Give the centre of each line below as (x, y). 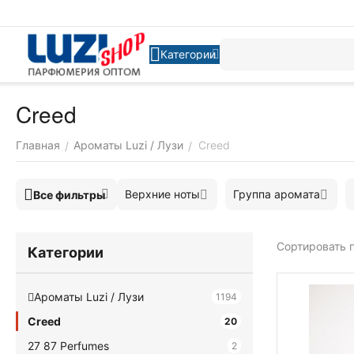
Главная (38, 145)
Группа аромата (277, 194)
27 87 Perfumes (68, 346)
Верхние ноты (162, 194)
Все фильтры (69, 194)
